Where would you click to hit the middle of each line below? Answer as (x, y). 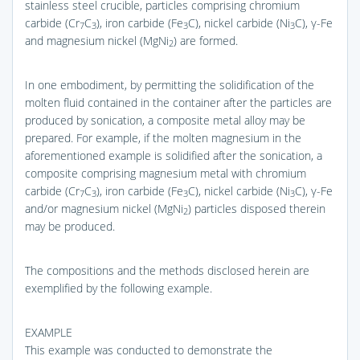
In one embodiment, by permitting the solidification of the (170, 84)
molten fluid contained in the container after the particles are (178, 102)
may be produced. (70, 226)
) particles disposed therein (257, 208)
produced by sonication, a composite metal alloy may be (165, 120)
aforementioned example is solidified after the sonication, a (174, 155)
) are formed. (206, 40)
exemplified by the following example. (119, 288)
